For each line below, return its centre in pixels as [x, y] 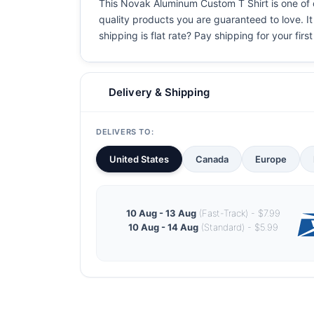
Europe [271, 159]
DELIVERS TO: [125, 132]
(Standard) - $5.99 [238, 227]
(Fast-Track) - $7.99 [238, 213]
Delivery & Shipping [159, 92]
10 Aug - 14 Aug [163, 227]
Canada [212, 159]
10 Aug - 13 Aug [161, 213]
